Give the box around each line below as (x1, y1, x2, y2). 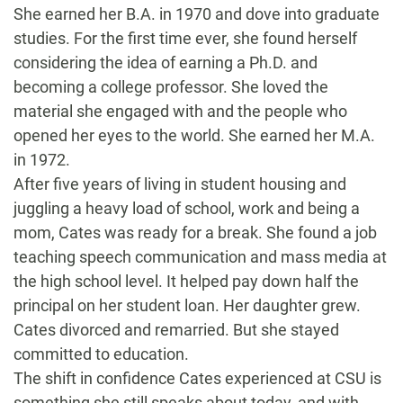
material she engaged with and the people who (13, 102, 347, 121)
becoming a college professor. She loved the (13, 77, 328, 96)
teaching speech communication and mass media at (13, 247, 387, 266)
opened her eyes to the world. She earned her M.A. (13, 126, 375, 145)
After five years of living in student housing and (13, 175, 346, 193)
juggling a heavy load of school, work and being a (13, 199, 360, 218)
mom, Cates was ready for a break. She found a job (13, 223, 377, 242)
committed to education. (13, 345, 189, 363)
